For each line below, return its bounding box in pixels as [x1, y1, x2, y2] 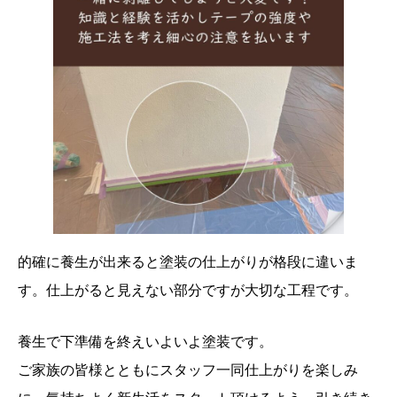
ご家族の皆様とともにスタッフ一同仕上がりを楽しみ [18, 362, 358, 378]
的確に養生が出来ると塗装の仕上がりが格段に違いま [18, 254, 358, 270]
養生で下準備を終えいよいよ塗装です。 [18, 334, 273, 350]
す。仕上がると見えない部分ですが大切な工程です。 [18, 283, 358, 299]
